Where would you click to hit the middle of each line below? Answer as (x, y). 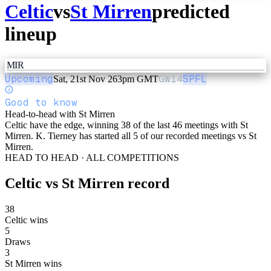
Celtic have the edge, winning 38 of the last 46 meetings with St (126, 125)
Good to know (41, 102)
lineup (31, 34)
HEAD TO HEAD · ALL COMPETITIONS (92, 157)
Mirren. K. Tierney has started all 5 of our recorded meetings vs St (131, 135)
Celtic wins (26, 220)
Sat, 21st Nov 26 (85, 79)
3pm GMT (138, 79)
